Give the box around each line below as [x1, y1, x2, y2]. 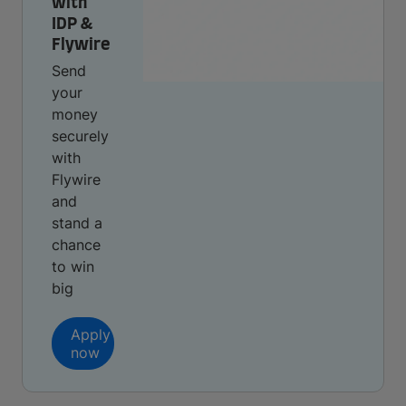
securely [52, 127, 109, 145]
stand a [52, 214, 102, 232]
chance [52, 236, 101, 254]
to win [52, 257, 94, 275]
